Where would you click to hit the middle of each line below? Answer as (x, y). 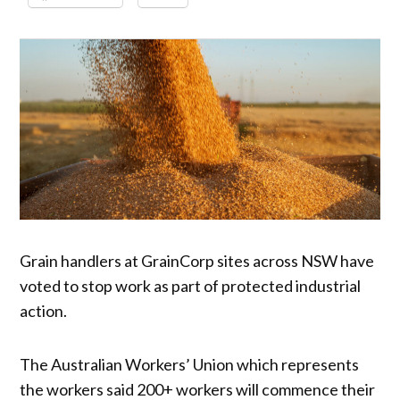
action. (44, 310)
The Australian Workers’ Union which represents (190, 364)
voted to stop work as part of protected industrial (191, 285)
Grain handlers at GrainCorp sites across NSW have (197, 260)
